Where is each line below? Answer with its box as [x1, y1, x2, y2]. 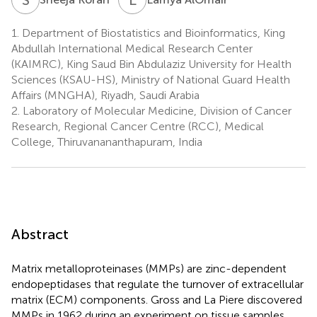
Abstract [11, 225, 69, 243]
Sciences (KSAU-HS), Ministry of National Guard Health [11, 72, 290, 86]
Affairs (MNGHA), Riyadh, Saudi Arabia [11, 88, 200, 102]
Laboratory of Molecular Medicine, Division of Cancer [20, 103, 292, 117]
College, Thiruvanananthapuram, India [11, 134, 202, 149]
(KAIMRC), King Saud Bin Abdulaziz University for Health [11, 57, 292, 71]
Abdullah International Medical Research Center [11, 41, 253, 55]
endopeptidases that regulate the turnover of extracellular [11, 277, 304, 291]
